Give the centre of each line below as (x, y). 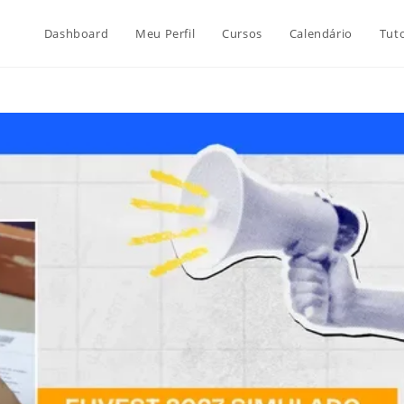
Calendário (321, 33)
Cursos (242, 33)
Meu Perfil (165, 33)
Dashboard (76, 33)
